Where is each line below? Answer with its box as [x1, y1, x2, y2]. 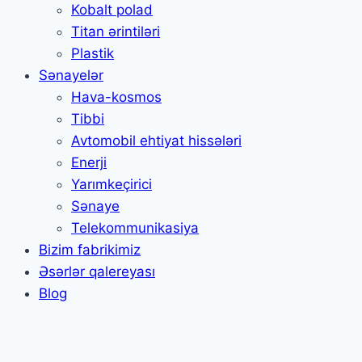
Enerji [71, 154, 107, 170]
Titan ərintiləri [71, 23, 160, 40]
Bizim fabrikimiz [39, 242, 141, 258]
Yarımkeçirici [71, 176, 152, 192]
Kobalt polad [71, 2, 153, 18]
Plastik [71, 45, 114, 61]
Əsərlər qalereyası [39, 263, 155, 280]
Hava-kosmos [71, 89, 162, 105]
